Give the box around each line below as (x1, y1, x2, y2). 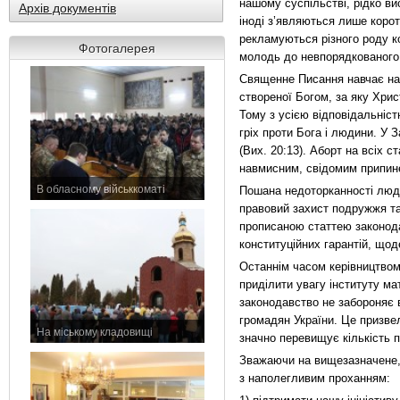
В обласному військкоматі (36, 183, 165, 196)
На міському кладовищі (36, 326, 153, 338)
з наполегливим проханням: (239, 371, 390, 385)
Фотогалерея (79, 41, 155, 55)
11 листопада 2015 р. (36, 200, 131, 211)
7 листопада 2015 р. (36, 343, 127, 354)
